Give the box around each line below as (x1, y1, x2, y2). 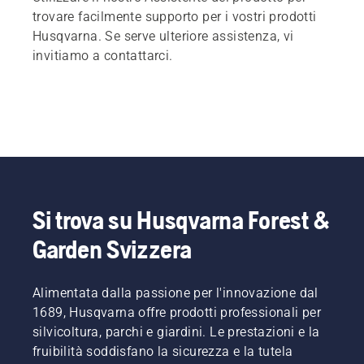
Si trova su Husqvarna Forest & (32, 204, 331, 235)
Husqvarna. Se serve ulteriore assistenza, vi (32, 28, 294, 44)
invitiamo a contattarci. (32, 47, 173, 63)
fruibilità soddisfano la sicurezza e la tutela (32, 343, 293, 359)
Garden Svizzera (32, 233, 192, 264)
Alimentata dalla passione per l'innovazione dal (32, 284, 318, 301)
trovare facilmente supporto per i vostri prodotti (32, 8, 317, 24)
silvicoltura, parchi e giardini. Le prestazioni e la (32, 323, 320, 340)
